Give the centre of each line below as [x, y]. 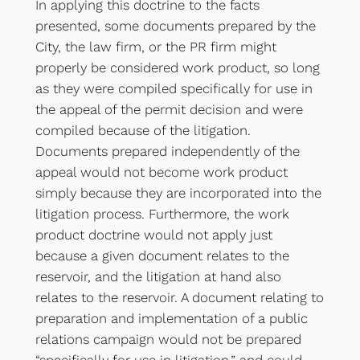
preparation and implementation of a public [171, 319]
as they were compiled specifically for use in [174, 89]
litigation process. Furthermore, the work [162, 214]
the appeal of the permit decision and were [169, 110]
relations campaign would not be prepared [168, 340]
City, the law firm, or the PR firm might [155, 47]
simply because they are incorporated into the [178, 193]
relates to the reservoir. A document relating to [179, 298]
